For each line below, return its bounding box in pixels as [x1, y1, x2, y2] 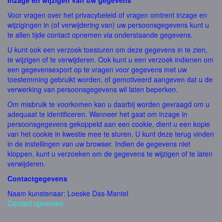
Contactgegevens [7, 173, 67, 183]
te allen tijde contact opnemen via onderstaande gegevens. [7, 30, 193, 40]
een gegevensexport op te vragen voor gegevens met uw [7, 64, 187, 74]
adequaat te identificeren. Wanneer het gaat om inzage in [7, 109, 187, 119]
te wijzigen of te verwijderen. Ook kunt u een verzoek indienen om [7, 55, 214, 64]
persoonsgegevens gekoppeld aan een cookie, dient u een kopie [7, 119, 210, 129]
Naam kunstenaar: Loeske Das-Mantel [7, 188, 128, 198]
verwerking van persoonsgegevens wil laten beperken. [7, 84, 178, 94]
